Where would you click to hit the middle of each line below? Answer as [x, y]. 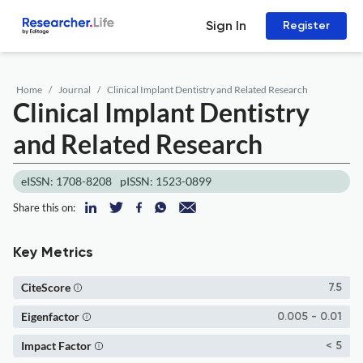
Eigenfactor [50, 316]
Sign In [226, 26]
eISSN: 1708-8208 [66, 181]
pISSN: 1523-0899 [166, 181]
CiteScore [46, 287]
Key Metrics [53, 253]
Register [306, 26]
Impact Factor [56, 346]
